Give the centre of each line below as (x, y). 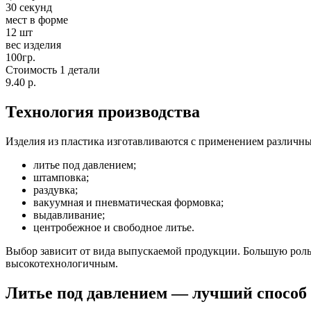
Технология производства (103, 112)
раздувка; (56, 190)
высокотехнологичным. (62, 264)
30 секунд (29, 8)
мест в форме (37, 20)
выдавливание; (69, 215)
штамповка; (61, 178)
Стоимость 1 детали (53, 70)
